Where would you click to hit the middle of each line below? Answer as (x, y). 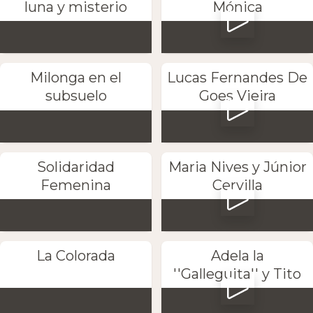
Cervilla (237, 185)
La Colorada (76, 256)
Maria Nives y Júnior (237, 167)
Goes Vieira (237, 96)
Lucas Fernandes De (237, 78)
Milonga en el (76, 78)
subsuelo (76, 96)
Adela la (237, 256)
